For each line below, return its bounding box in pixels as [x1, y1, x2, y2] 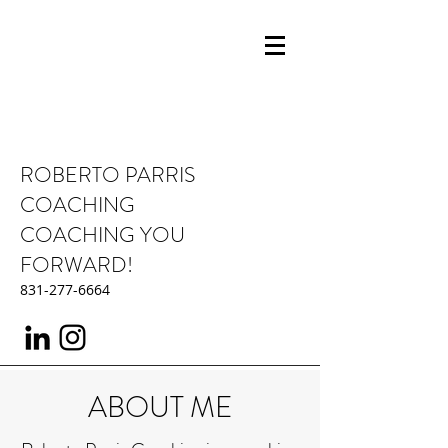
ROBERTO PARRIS [20, 160, 195, 190]
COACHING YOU [20, 220, 185, 250]
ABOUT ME [88, 387, 232, 428]
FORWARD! [20, 250, 133, 280]
